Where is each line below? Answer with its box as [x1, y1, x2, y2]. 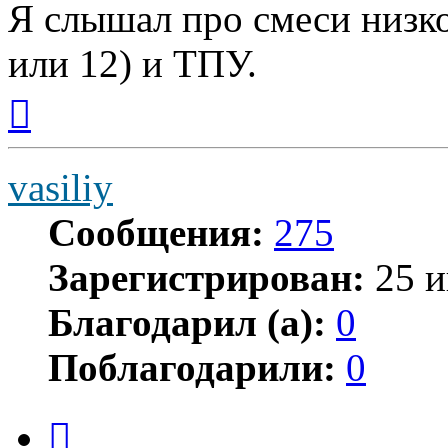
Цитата [70, 408, 119, 426]
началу [30, 121, 76, 139]
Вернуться [30, 85, 101, 103]
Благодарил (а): [48, 301, 326, 345]
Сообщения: [48, 211, 264, 255]
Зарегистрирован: [48, 256, 365, 300]
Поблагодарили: [48, 346, 336, 390]
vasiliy [8, 166, 113, 210]
